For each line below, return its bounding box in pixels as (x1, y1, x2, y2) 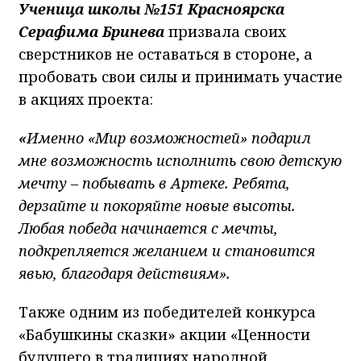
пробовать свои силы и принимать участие (19, 67, 342, 87)
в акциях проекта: (19, 89, 153, 110)
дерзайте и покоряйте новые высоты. (19, 196, 296, 216)
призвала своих (168, 22, 286, 42)
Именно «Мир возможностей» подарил (27, 128, 311, 148)
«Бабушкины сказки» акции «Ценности (19, 325, 310, 345)
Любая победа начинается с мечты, (19, 218, 278, 239)
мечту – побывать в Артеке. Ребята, (19, 173, 290, 193)
